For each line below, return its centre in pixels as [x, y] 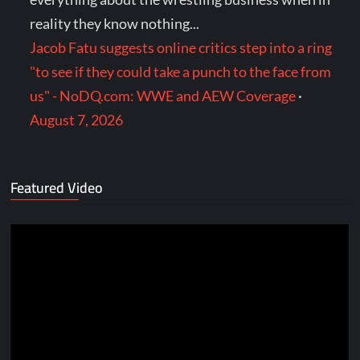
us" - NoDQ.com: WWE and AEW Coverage [163, 96]
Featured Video [57, 188]
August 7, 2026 [77, 120]
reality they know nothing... [115, 24]
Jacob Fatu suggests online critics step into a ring [181, 48]
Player [30, 260]
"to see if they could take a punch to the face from [181, 72]
